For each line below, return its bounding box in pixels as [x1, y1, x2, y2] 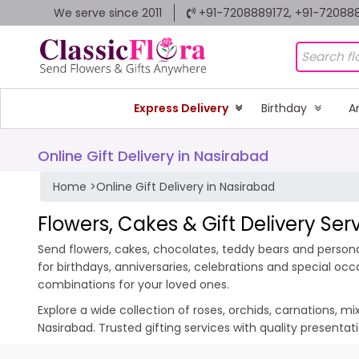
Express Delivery [133, 99, 231, 116]
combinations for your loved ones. [38, 276, 229, 292]
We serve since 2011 [54, 5, 162, 21]
